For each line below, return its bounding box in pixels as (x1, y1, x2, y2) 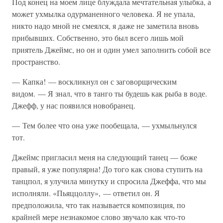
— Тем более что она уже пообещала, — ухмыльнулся (12, 120, 197, 130)
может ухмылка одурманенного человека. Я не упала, (12, 8, 195, 19)
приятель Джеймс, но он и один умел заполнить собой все (12, 44, 211, 55)
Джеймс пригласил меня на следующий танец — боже (12, 152, 197, 162)
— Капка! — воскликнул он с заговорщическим (12, 76, 177, 87)
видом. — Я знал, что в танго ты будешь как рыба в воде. (12, 88, 207, 99)
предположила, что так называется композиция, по (12, 200, 185, 210)
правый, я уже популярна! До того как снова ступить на (12, 164, 203, 174)
